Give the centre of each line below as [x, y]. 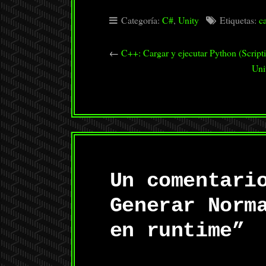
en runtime [171, 231]
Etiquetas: [238, 20]
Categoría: [140, 20]
